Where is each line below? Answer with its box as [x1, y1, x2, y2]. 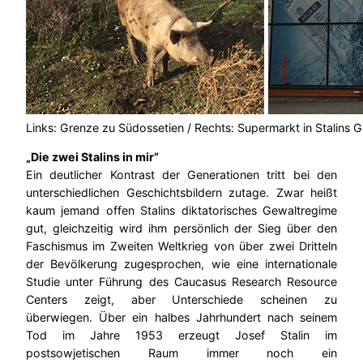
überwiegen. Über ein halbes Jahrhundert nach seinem [26, 310, 337, 325]
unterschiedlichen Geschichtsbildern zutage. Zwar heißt [26, 186, 337, 200]
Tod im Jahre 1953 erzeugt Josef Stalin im [26, 328, 337, 343]
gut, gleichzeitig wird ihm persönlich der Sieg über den [26, 221, 337, 236]
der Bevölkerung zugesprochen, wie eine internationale [26, 257, 337, 271]
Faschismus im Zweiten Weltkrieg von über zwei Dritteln [26, 239, 337, 254]
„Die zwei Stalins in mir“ [26, 150, 159, 164]
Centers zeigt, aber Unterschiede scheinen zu [26, 293, 337, 307]
